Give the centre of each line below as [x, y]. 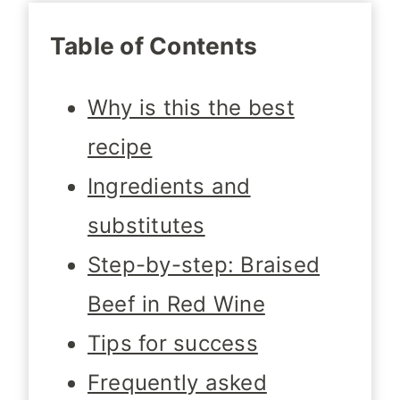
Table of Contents [154, 46]
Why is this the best [191, 108]
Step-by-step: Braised [204, 265]
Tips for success [173, 344]
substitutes [146, 226]
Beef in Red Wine [176, 304]
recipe [120, 147]
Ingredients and [169, 187]
